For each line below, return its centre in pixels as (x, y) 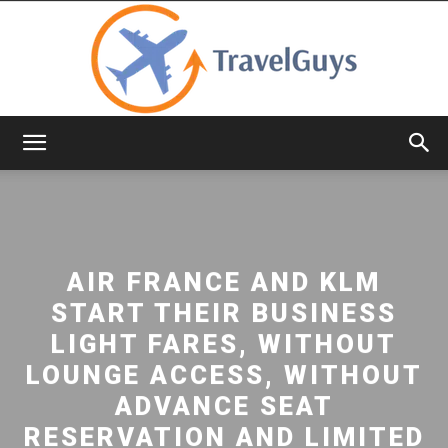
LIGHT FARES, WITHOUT (224, 343)
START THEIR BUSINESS (224, 312)
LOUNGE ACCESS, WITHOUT (224, 374)
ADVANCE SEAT (224, 405)
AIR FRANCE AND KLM (224, 281)
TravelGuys (259, 159)
